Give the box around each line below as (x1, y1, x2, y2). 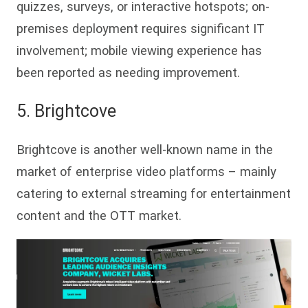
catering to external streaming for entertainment (16, 186, 291, 201)
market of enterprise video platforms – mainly (16, 164, 276, 179)
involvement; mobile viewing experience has (16, 43, 262, 58)
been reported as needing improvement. (16, 65, 240, 80)
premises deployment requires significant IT (16, 21, 265, 36)
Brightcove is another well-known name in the (16, 142, 273, 157)
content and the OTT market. (16, 208, 181, 223)
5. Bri (16, 101, 55, 122)
